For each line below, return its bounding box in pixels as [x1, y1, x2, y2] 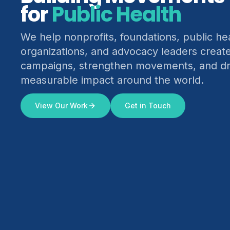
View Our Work [35, 101, 88, 110]
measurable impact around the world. [21, 74, 204, 86]
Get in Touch [125, 101, 171, 110]
